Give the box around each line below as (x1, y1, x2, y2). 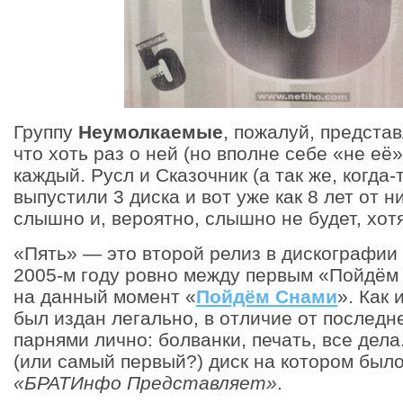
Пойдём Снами (196, 286, 337, 307)
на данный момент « (13, 286, 196, 307)
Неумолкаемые (78, 121, 223, 142)
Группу (13, 121, 78, 142)
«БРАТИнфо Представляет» (13, 372, 277, 393)
